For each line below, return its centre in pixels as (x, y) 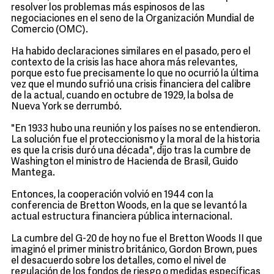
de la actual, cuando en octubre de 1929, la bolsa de (122, 96)
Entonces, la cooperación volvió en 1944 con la (112, 195)
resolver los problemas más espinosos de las (108, 8)
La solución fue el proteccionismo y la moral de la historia (135, 140)
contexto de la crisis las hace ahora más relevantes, (124, 63)
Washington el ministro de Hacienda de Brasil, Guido (124, 162)
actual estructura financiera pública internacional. (122, 217)
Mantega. (33, 173)
